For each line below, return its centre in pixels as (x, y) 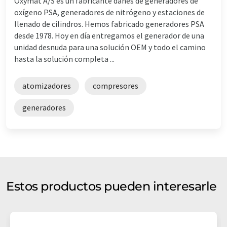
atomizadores (47, 85)
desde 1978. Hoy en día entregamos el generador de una (109, 35)
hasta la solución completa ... (64, 59)
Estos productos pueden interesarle (111, 186)
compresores (116, 85)
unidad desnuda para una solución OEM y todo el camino (110, 47)
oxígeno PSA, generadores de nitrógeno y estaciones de (109, 12)
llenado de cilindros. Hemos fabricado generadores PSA (109, 24)
